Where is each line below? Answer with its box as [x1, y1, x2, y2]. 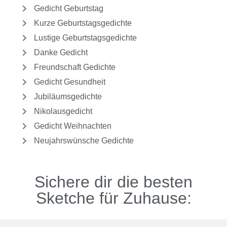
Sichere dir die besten [34, 172, 193, 191]
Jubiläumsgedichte [33, 92, 102, 101]
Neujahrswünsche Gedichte [33, 136, 134, 145]
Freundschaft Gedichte [33, 63, 116, 72]
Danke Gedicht [33, 48, 88, 57]
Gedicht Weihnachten [33, 122, 111, 131]
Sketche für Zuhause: [35, 188, 192, 207]
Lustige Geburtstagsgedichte [33, 33, 137, 43]
